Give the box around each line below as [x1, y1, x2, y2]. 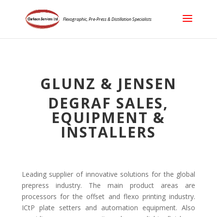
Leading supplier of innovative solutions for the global [21, 170, 196, 179]
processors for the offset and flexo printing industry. [21, 192, 196, 201]
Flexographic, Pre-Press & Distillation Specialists [62, 15, 152, 22]
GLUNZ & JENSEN [40, 74, 177, 93]
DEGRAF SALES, [48, 93, 169, 113]
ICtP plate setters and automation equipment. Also [21, 203, 196, 212]
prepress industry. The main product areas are [21, 181, 196, 190]
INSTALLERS [61, 122, 156, 142]
